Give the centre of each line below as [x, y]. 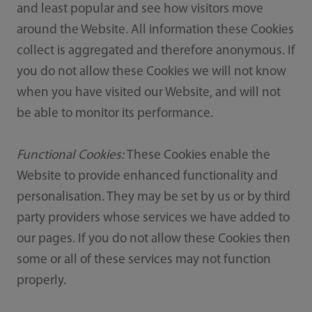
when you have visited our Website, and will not [148, 93]
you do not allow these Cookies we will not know [151, 72]
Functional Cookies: [71, 155]
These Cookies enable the [198, 155]
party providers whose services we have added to [153, 218]
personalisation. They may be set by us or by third [153, 197]
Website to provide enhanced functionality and [147, 176]
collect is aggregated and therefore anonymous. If [156, 51]
